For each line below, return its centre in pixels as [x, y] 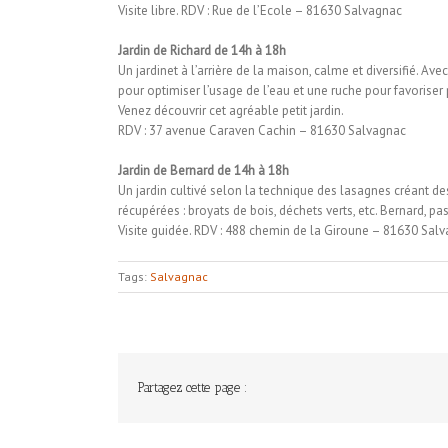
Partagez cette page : [192, 387]
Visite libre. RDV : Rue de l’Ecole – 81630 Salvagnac [259, 10]
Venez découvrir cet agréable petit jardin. [230, 110]
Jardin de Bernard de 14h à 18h [203, 170]
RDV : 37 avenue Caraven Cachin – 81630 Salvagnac [261, 130]
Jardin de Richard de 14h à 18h [201, 50]
